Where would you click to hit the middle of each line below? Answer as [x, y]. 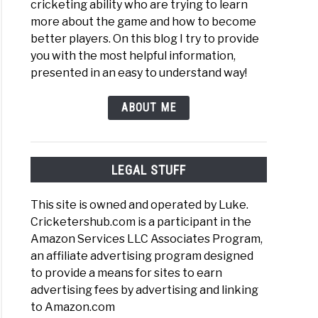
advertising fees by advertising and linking [145, 290]
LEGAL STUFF [149, 170]
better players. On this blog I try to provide [145, 39]
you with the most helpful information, [133, 56]
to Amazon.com [73, 307]
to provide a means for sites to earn [127, 273]
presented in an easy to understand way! [139, 73]
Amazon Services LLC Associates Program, [147, 238]
